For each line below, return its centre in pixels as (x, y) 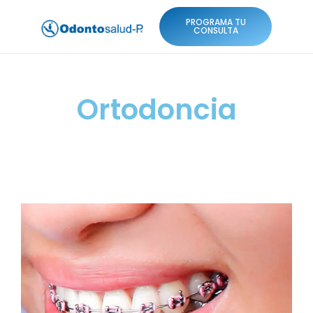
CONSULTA (216, 30)
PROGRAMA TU (216, 22)
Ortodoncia (156, 110)
